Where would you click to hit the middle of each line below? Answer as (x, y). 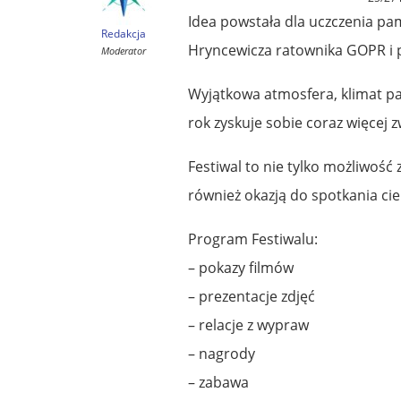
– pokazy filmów (241, 267)
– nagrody (222, 353)
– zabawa (218, 382)
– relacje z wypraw (248, 324)
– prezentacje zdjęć (252, 296)
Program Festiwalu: (253, 239)
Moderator (123, 50)
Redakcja (123, 33)
